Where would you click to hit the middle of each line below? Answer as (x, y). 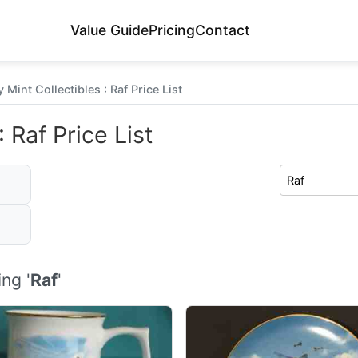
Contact (223, 30)
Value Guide (109, 30)
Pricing (172, 30)
